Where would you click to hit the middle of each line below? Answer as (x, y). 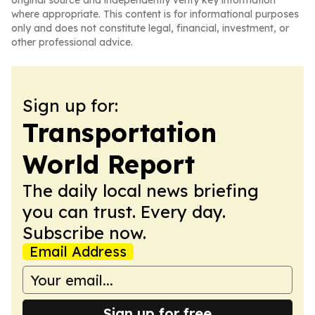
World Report (109, 164)
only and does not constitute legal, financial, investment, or (150, 28)
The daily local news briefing (141, 191)
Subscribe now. (84, 233)
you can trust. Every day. (124, 212)
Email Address (78, 251)
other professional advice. (72, 42)
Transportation (120, 133)
